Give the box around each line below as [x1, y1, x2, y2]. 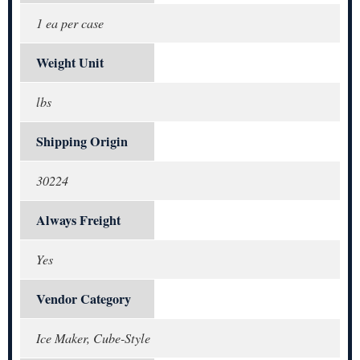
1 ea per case [36, 14, 104, 31]
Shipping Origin [36, 131, 128, 151]
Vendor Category [36, 288, 131, 309]
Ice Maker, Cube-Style [36, 329, 150, 346]
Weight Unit [36, 52, 104, 72]
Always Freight [36, 210, 121, 230]
